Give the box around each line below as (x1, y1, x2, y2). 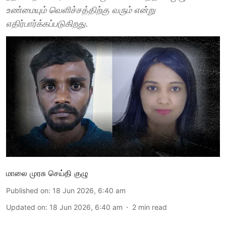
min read (138, 202, 167, 211)
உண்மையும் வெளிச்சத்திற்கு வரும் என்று (6, 5, 155, 15)
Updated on (6, 202, 45, 211)
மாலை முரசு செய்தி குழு (6, 167, 88, 178)
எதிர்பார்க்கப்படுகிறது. (6, 18, 88, 29)
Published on (6, 186, 48, 195)
